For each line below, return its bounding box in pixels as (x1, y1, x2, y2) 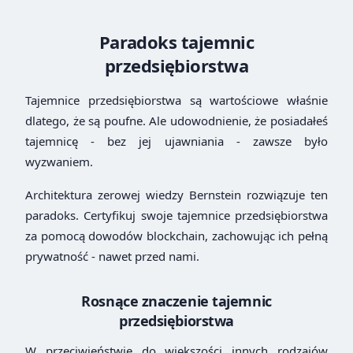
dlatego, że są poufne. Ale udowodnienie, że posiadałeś (25, 113, 328, 128)
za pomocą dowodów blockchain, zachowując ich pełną (25, 228, 328, 243)
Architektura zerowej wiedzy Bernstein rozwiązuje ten (25, 187, 328, 203)
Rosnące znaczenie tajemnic (81, 292, 272, 310)
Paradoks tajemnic (98, 30, 255, 54)
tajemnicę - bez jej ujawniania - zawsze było (25, 133, 328, 149)
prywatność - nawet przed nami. (25, 248, 199, 264)
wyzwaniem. (25, 154, 93, 169)
